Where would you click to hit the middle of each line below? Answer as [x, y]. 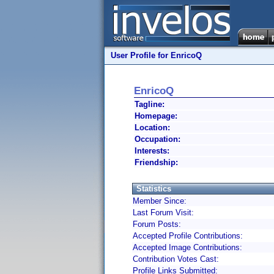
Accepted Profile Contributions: [188, 236]
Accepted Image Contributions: [187, 247]
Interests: [152, 151]
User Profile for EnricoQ [156, 55]
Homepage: [156, 116]
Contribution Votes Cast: [176, 259]
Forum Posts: [157, 224]
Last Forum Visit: [163, 213]
